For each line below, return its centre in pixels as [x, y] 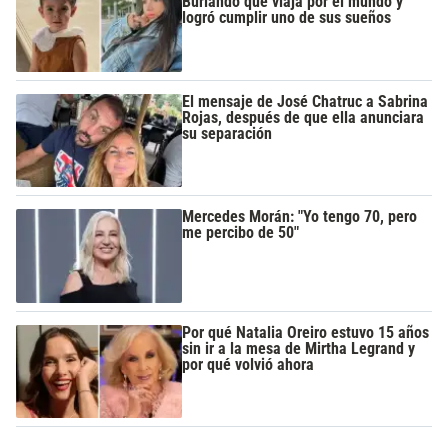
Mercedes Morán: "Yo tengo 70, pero [300, 217]
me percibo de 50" [241, 233]
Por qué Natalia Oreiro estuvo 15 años [306, 332]
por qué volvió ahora [248, 364]
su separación [227, 133]
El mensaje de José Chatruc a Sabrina [305, 101]
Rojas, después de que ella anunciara [303, 117]
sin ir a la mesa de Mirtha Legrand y [299, 348]
